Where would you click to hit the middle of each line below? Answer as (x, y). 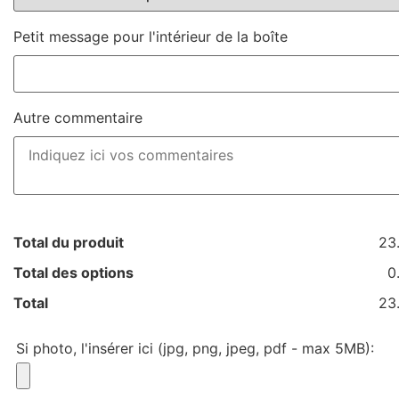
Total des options (73, 272)
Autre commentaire (78, 118)
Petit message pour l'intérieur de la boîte (151, 37)
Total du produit (69, 242)
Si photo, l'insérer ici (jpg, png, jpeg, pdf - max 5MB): (195, 348)
